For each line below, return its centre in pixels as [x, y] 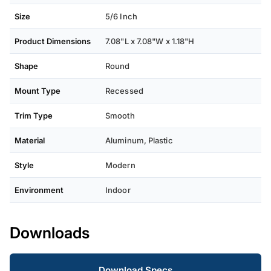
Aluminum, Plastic [139, 141]
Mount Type [38, 91]
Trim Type [34, 116]
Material [30, 141]
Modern [120, 165]
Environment [39, 190]
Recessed [124, 91]
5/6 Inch [121, 17]
